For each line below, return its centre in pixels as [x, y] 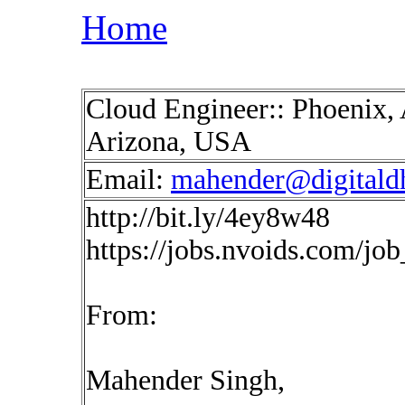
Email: [128, 179]
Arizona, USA [169, 141]
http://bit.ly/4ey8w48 [208, 217]
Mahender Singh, [185, 380]
